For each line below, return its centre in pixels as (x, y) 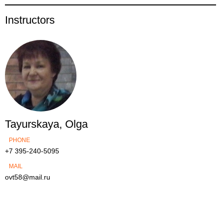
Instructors (30, 20)
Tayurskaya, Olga (46, 124)
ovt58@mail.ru (28, 177)
